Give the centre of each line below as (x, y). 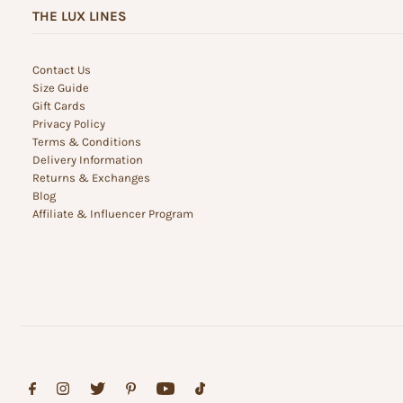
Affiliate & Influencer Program (112, 214)
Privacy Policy (68, 124)
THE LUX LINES (79, 17)
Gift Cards (58, 106)
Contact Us (61, 70)
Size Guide (60, 88)
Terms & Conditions (86, 142)
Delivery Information (87, 160)
